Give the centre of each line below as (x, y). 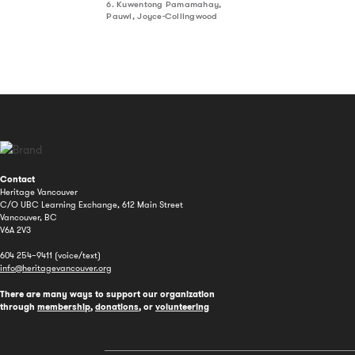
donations (117, 306)
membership (64, 306)
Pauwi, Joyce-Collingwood (162, 17)
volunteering (182, 306)
